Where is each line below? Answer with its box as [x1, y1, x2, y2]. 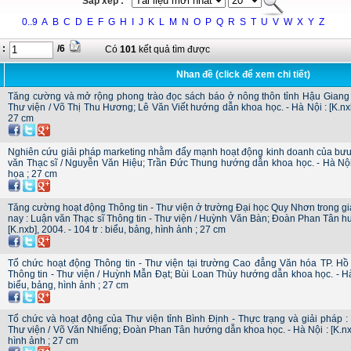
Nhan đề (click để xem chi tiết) [175, 69, 310, 80]
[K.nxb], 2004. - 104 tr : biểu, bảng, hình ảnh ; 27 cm [8, 224, 226, 235]
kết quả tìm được [136, 44, 210, 55]
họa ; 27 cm [8, 168, 57, 179]
